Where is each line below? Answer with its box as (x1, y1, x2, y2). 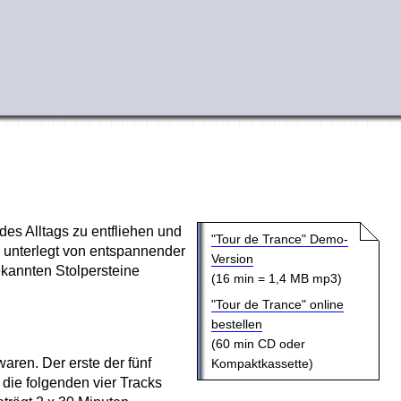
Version (210, 251, 253, 266)
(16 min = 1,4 (210, 270, 290, 286)
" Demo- (301, 231, 348, 246)
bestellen (210, 317, 262, 332)
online (309, 297, 344, 312)
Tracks (120, 375, 162, 391)
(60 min (210, 337, 258, 352)
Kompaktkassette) (210, 356, 313, 371)
